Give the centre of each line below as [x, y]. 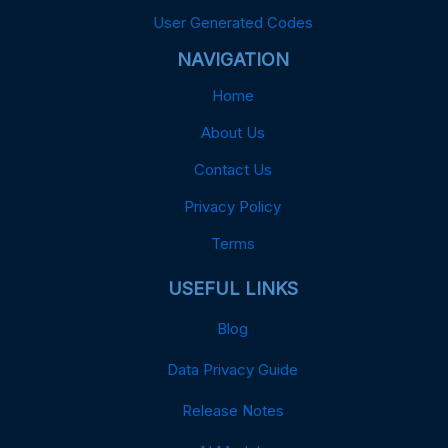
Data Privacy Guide [232, 369]
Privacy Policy [232, 206]
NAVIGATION [232, 59]
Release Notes [232, 410]
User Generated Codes [232, 22]
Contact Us [232, 169]
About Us [232, 132]
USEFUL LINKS [232, 288]
